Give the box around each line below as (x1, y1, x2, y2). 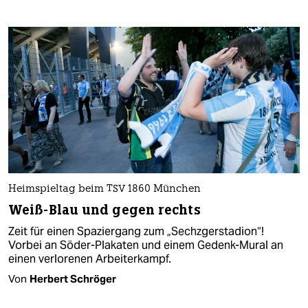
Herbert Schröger (30, 272, 116, 285)
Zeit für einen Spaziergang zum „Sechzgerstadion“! (8, 223, 264, 239)
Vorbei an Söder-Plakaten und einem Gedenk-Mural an (8, 237, 283, 252)
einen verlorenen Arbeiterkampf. (8, 251, 171, 266)
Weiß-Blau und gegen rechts (8, 201, 201, 219)
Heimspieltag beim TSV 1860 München (8, 184, 201, 195)
